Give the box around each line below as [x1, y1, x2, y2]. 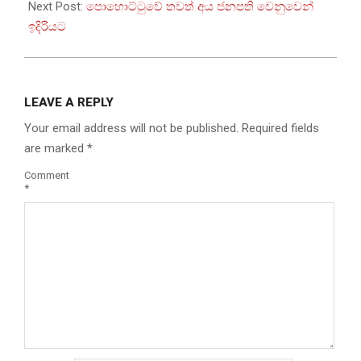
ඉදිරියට [28, 19, 66, 35]
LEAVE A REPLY [24, 95, 114, 110]
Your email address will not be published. [24, 121, 239, 136]
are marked [24, 141, 87, 156]
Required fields [242, 121, 319, 136]
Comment [24, 169, 69, 182]
